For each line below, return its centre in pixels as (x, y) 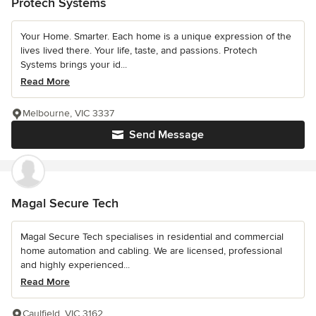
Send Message (166, 134)
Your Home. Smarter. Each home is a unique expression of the (156, 36)
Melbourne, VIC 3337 (68, 113)
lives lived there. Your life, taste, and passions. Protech (139, 50)
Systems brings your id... (74, 64)
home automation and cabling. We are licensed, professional (151, 250)
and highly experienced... (75, 265)
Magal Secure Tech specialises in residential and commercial (152, 236)
